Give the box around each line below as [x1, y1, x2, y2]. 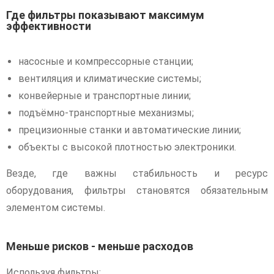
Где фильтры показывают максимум [6, 9, 204, 21]
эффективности [6, 20, 91, 32]
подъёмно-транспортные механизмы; [18, 107, 194, 119]
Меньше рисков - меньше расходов [6, 240, 193, 253]
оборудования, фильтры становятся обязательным [6, 185, 268, 196]
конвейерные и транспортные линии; [18, 90, 191, 102]
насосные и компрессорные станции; [18, 56, 193, 67]
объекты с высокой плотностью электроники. [18, 141, 236, 153]
